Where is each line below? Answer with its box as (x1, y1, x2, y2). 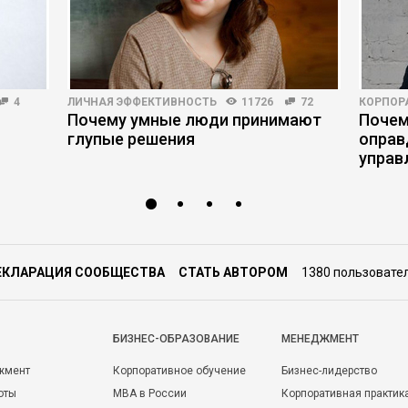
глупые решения (67, 129, 195, 148)
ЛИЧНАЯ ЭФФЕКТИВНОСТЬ (67, 96, 217, 108)
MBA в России (113, 387, 187, 400)
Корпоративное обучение (113, 364, 246, 377)
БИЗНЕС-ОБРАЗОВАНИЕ (113, 332, 240, 345)
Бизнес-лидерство (281, 364, 377, 377)
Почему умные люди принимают (67, 110, 321, 129)
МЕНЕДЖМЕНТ (281, 332, 359, 345)
